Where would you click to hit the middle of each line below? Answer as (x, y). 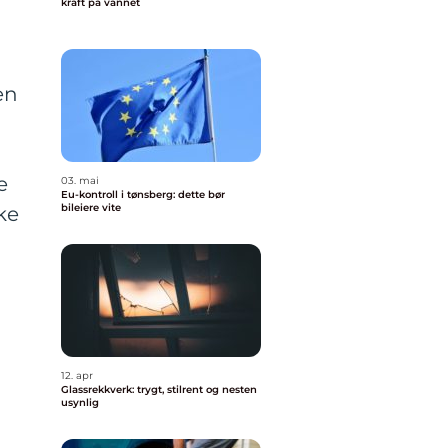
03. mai (80, 180)
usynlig (80, 402)
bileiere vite (91, 207)
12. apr (77, 375)
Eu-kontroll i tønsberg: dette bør (143, 194)
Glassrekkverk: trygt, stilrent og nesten (159, 389)
